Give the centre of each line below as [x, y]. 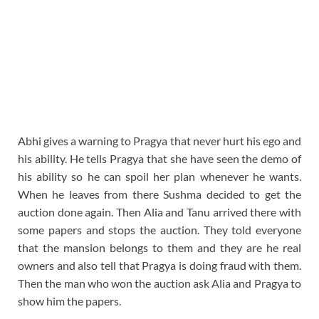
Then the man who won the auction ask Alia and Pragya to [159, 283]
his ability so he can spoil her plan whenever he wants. [159, 176]
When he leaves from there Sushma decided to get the [159, 194]
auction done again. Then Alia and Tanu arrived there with [159, 211]
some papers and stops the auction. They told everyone [159, 229]
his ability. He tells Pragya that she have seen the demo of [159, 158]
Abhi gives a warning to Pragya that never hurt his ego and [159, 140]
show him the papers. [69, 300]
